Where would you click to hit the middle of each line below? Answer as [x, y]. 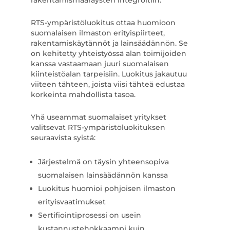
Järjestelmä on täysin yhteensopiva [103, 162]
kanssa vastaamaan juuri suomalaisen [100, 64]
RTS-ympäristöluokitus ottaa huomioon [103, 23]
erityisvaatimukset [72, 202]
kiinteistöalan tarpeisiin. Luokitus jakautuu [109, 74]
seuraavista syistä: [63, 138]
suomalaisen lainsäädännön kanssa [103, 175]
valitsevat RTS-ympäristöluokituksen [98, 127]
